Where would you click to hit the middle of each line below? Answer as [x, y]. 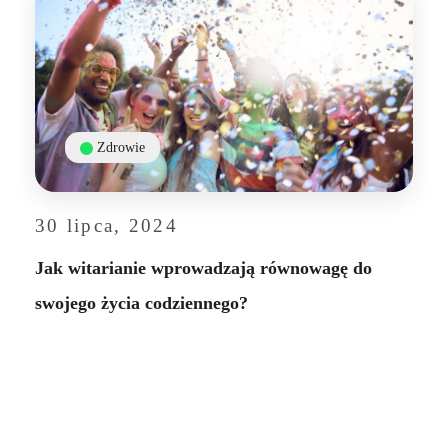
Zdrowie [121, 146]
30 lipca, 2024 [106, 225]
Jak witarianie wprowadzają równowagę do [203, 267]
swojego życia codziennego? [141, 302]
